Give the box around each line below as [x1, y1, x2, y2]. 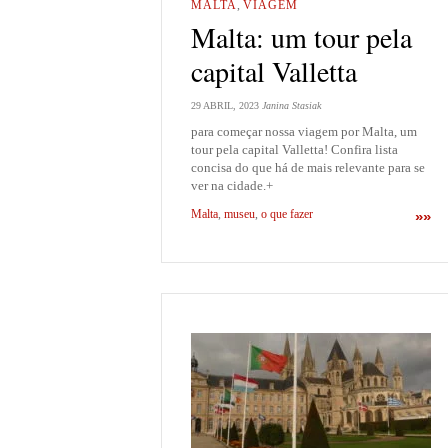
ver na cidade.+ [191, 177, 273, 193]
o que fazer [261, 207, 313, 222]
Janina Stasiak [262, 99, 321, 111]
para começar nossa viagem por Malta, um [191, 123, 417, 139]
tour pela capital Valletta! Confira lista [191, 141, 398, 157]
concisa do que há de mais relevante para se [191, 159, 425, 175]
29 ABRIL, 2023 [191, 99, 259, 111]
